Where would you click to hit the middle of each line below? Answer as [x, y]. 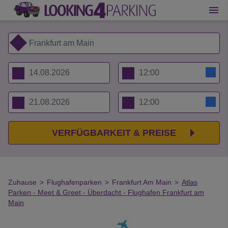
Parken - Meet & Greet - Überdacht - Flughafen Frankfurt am [106, 192]
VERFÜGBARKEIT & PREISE [114, 133]
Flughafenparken [74, 182]
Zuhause [22, 182]
